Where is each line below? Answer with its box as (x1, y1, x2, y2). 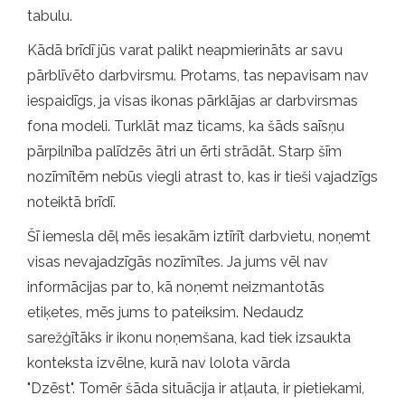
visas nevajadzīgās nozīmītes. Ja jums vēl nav (27, 252, 328, 270)
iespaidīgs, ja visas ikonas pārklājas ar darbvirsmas (27, 91, 358, 109)
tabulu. (27, 6, 72, 24)
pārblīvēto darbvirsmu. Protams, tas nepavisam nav (27, 66, 369, 84)
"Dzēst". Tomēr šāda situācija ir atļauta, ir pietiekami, (27, 379, 364, 397)
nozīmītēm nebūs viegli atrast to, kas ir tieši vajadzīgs (27, 167, 378, 185)
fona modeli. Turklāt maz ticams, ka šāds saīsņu (27, 117, 344, 135)
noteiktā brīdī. (27, 193, 116, 211)
